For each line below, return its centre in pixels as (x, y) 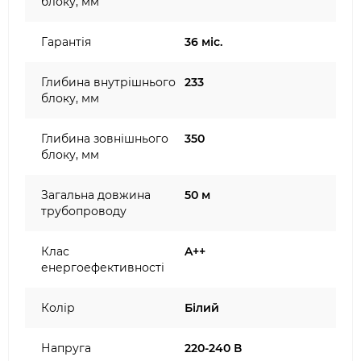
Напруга (66, 348)
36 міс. (203, 42)
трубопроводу (84, 211)
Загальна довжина (96, 195)
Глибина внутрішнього (108, 82)
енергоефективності (103, 268)
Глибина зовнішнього (105, 139)
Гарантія (66, 42)
